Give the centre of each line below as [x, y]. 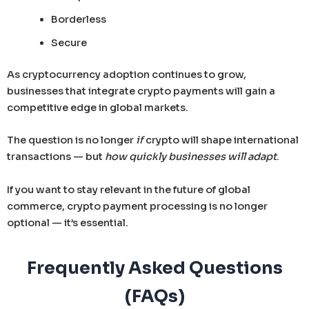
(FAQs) [154, 296]
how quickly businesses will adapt [191, 157]
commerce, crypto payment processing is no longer [137, 206]
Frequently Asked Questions [154, 268]
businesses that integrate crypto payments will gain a [141, 91]
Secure [69, 43]
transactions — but [56, 157]
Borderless [78, 20]
